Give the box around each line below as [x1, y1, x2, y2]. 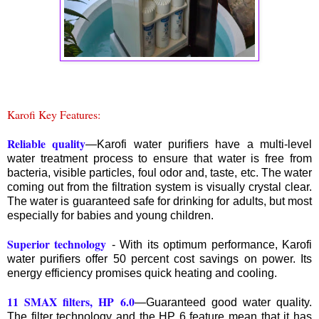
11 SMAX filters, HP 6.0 [7, 293, 135, 310]
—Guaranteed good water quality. [134, 296, 313, 308]
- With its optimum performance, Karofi [111, 238, 313, 251]
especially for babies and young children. [7, 209, 214, 221]
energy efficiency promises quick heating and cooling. [7, 266, 277, 279]
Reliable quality [7, 135, 86, 152]
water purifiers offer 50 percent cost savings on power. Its [7, 252, 312, 265]
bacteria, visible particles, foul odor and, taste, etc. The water [7, 166, 312, 179]
